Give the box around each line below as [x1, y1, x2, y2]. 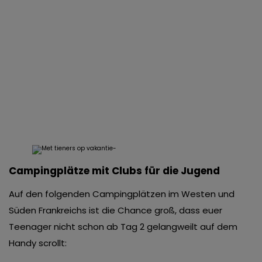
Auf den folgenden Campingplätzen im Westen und [9, 188, 235, 201]
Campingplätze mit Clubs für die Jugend [9, 164, 220, 178]
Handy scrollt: [9, 237, 67, 250]
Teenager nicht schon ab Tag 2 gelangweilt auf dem [9, 220, 237, 233]
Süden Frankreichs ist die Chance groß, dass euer [9, 204, 222, 217]
